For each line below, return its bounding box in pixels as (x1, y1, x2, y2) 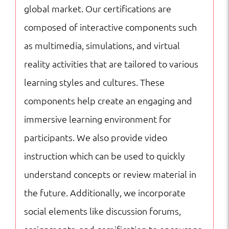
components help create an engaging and (24, 94, 192, 106)
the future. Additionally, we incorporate (24, 186, 186, 198)
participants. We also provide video (24, 131, 167, 143)
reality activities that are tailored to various (24, 57, 198, 70)
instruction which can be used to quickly (24, 149, 185, 162)
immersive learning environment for (24, 112, 171, 125)
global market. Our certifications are (24, 2, 171, 14)
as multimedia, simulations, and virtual (24, 39, 180, 51)
